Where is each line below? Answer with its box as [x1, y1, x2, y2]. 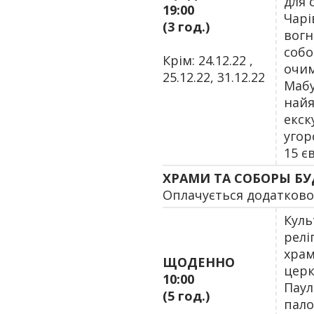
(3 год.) [163, 18, 210, 35]
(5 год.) [163, 287, 210, 304]
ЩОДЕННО [163, 254, 235, 271]
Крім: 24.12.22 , [163, 52, 253, 69]
